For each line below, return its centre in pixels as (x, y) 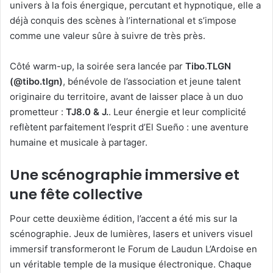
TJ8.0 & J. (87, 112)
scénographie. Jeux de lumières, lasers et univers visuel (131, 234)
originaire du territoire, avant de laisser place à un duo (126, 96)
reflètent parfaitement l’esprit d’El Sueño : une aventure (129, 127)
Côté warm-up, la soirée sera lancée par (97, 66)
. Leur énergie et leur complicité (177, 112)
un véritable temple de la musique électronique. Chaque (131, 264)
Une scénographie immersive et (125, 175)
